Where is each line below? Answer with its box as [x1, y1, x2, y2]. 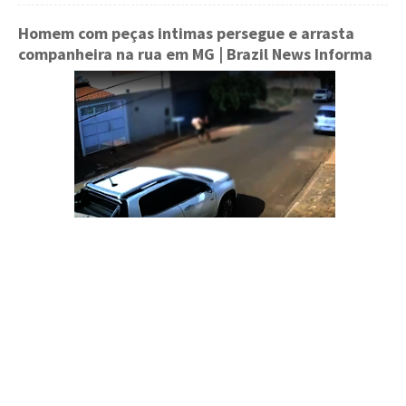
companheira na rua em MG [18, 43, 215, 64]
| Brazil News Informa [215, 43, 372, 64]
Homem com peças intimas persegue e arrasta [18, 23, 354, 43]
